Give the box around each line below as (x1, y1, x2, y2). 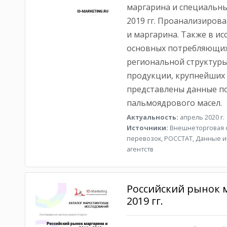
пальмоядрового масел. (126, 97, 222, 108)
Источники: (126, 123, 168, 132)
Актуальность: (126, 112, 178, 122)
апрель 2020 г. (178, 112, 224, 122)
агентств (126, 144, 154, 154)
